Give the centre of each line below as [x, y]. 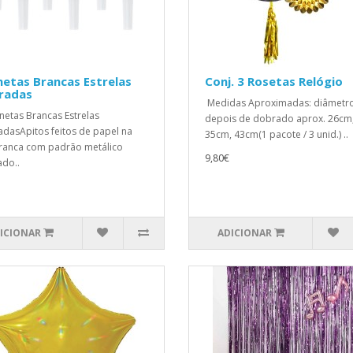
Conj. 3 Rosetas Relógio [274, 81]
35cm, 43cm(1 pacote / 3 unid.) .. [277, 134]
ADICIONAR [244, 233]
